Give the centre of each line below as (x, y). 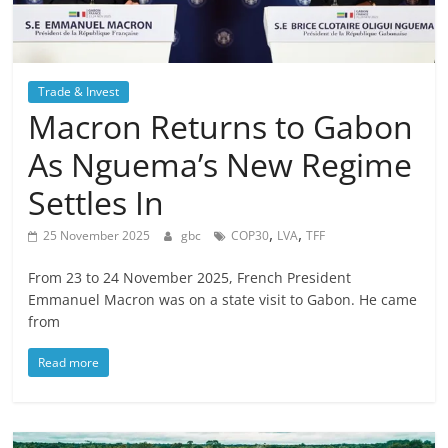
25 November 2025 (97, 236)
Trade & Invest (79, 92)
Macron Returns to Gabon (221, 127)
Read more (69, 363)
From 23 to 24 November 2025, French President (190, 278)
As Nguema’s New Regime (220, 165)
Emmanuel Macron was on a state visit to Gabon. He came (223, 300)
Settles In (96, 203)
